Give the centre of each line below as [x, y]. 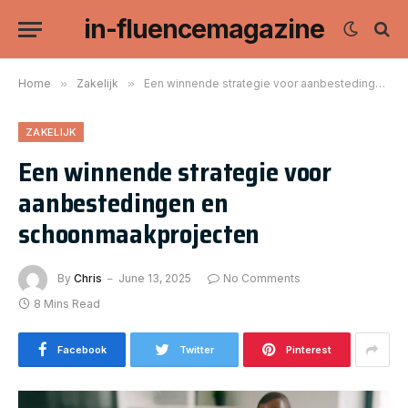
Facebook [82, 350]
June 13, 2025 [155, 279]
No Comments [262, 279]
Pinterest [308, 350]
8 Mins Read [67, 304]
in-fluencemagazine [204, 29]
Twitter [196, 350]
